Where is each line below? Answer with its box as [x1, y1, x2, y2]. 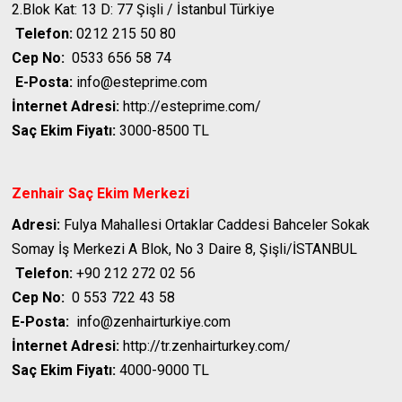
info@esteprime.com [73, 74, 208, 92]
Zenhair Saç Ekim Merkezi [12, 185, 190, 203]
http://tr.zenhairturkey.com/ [119, 337, 292, 355]
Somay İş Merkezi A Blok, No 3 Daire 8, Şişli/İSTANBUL [12, 240, 358, 258]
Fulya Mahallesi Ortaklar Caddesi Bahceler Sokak [60, 216, 371, 234]
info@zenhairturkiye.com [69, 313, 232, 331]
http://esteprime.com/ [119, 98, 262, 116]
